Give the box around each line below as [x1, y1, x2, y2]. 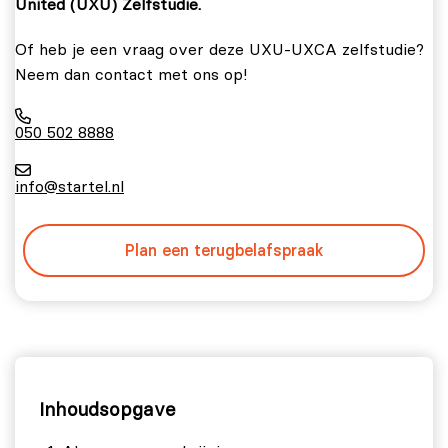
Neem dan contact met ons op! [15, 67, 247, 84]
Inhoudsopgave [39, 400, 176, 420]
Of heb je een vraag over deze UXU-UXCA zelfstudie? [15, 42, 424, 59]
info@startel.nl [15, 179, 124, 196]
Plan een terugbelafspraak [124, 241, 324, 261]
